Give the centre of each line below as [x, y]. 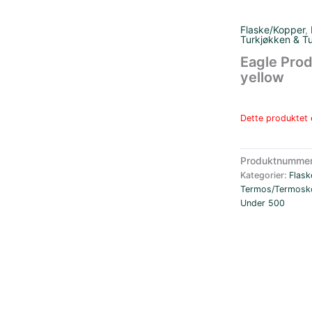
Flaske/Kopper [272, 30]
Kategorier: [264, 175]
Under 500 [262, 203]
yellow [262, 77]
